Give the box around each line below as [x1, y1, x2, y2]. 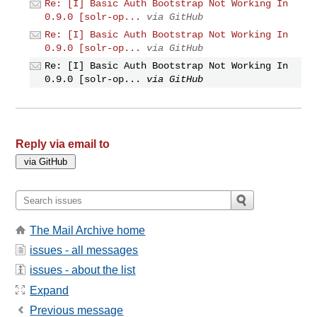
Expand [30, 284, 69, 296]
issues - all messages [30, 243, 139, 256]
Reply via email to [16, 138, 110, 151]
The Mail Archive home [30, 224, 146, 236]
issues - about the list [30, 264, 136, 277]
